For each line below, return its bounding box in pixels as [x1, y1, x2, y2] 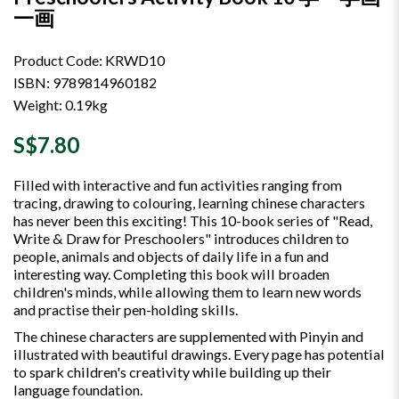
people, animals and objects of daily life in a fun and [13, 247, 329, 265]
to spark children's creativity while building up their [13, 362, 331, 380]
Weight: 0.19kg [13, 95, 108, 113]
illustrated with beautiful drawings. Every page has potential [13, 345, 385, 362]
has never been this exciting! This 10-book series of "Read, [13, 211, 372, 229]
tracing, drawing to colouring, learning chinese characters [13, 193, 365, 211]
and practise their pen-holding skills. [13, 300, 240, 318]
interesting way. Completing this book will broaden [13, 265, 330, 282]
